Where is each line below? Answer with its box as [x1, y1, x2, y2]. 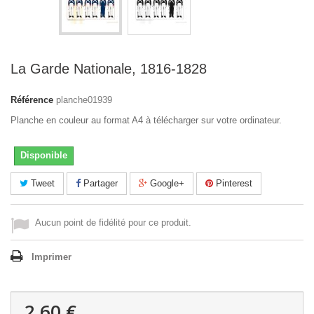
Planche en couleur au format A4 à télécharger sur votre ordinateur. [11, 115, 282, 125]
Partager [81, 178, 118, 189]
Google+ [147, 178, 184, 189]
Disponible [20, 150, 67, 161]
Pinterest [213, 178, 252, 189]
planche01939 [56, 95, 112, 105]
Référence [11, 95, 53, 105]
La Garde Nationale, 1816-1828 [11, 61, 207, 76]
